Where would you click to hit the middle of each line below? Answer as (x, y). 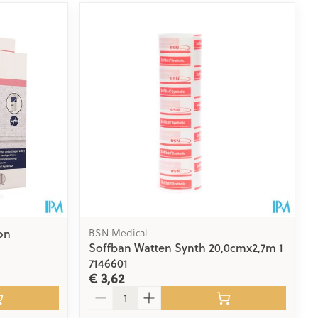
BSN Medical (119, 232)
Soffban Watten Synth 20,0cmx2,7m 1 (186, 247)
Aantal (106, 292)
